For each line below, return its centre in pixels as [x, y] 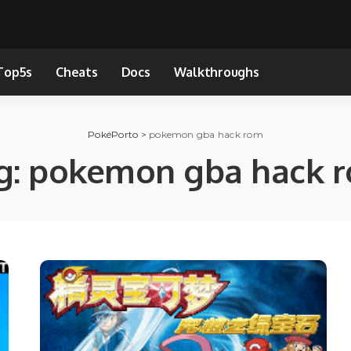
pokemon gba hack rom [206, 134]
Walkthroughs [216, 72]
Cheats [77, 72]
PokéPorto [113, 134]
